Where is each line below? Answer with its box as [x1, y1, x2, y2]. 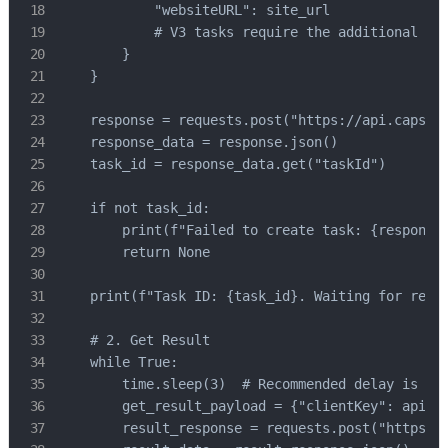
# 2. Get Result [58, 332, 210, 349]
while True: [58, 354, 178, 371]
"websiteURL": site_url [58, 2, 330, 19]
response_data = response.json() [58, 134, 338, 151]
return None [58, 244, 210, 261]
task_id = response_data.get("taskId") [58, 156, 386, 173]
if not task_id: [58, 200, 210, 217]
